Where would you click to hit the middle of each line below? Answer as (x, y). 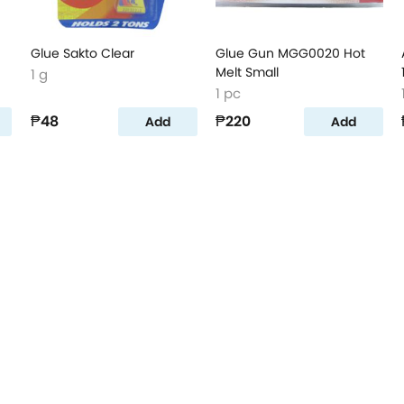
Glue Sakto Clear (82, 53)
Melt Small (248, 72)
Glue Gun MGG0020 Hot (291, 53)
